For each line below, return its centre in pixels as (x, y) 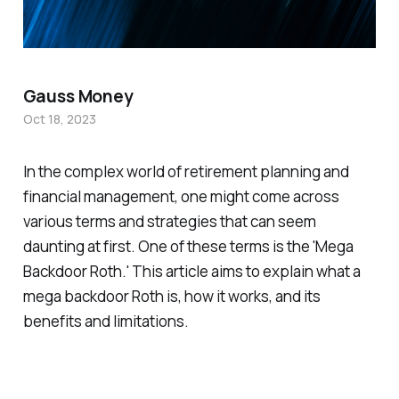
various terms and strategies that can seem (169, 222)
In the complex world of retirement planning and (186, 172)
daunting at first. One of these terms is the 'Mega (188, 247)
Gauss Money (78, 97)
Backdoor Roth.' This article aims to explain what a (191, 272)
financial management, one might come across (181, 197)
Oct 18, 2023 (59, 119)
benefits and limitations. (106, 322)
